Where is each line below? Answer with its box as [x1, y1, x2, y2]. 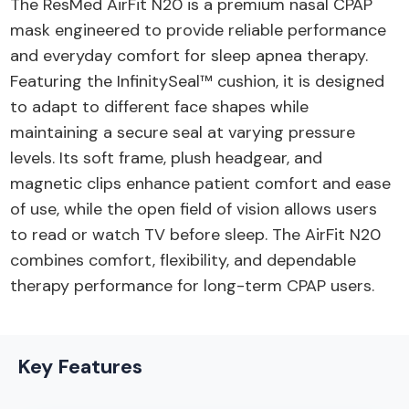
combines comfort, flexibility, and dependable [10, 249, 357, 272]
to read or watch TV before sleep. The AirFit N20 [10, 224, 382, 246]
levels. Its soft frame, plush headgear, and [10, 147, 323, 170]
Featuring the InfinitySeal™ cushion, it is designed [10, 70, 385, 93]
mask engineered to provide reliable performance [10, 19, 387, 42]
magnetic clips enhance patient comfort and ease [10, 173, 392, 195]
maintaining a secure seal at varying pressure [10, 121, 356, 144]
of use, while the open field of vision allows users [10, 198, 378, 221]
